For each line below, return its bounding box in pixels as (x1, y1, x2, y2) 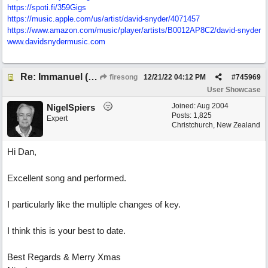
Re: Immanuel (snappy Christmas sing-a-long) (88, 72, 98, 82)
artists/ (144, 26, 167, 35)
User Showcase (207, 86, 261, 94)
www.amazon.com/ (32, 26, 97, 35)
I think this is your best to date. (7, 226, 126, 236)
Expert (47, 114, 68, 123)
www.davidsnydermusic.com (7, 37, 105, 46)
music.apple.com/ (32, 14, 93, 23)
